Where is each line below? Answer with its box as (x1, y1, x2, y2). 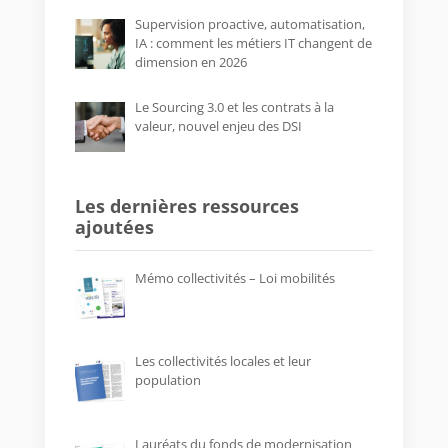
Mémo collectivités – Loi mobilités (134, 268, 335, 287)
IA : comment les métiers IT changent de (134, 33, 372, 52)
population (134, 371, 201, 390)
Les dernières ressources (74, 193, 299, 218)
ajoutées (74, 214, 154, 239)
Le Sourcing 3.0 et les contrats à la (134, 98, 334, 116)
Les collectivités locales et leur (134, 352, 311, 371)
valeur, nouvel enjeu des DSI (134, 117, 302, 135)
